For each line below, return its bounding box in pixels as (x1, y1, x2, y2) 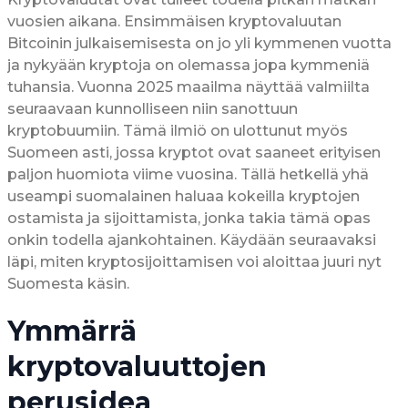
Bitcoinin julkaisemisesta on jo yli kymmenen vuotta (7, 34, 392, 52)
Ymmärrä (7, 313, 137, 348)
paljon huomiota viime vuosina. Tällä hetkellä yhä (7, 165, 369, 183)
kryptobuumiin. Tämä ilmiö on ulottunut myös (7, 121, 348, 139)
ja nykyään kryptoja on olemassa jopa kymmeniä (7, 56, 370, 74)
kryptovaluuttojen (7, 349, 267, 383)
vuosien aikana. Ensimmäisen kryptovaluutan (7, 12, 342, 30)
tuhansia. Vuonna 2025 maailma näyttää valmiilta (7, 77, 370, 96)
